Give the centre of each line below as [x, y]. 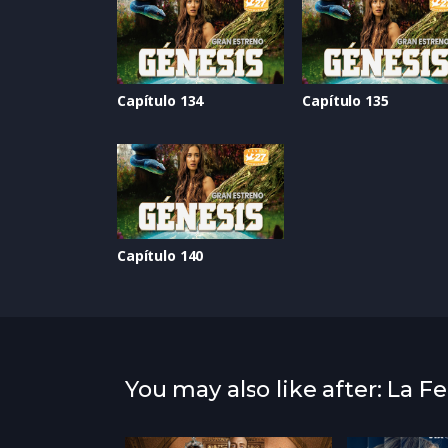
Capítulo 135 [345, 101]
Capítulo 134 [160, 101]
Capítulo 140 [160, 255]
